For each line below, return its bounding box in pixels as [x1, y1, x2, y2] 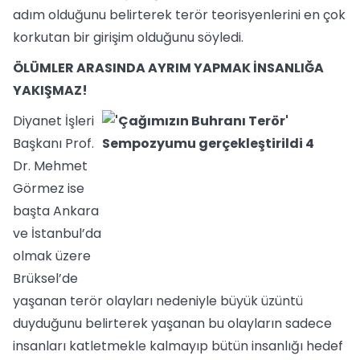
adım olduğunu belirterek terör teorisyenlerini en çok [13, 6, 346, 24]
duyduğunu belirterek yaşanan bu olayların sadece [13, 314, 332, 333]
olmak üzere [13, 247, 91, 265]
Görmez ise [13, 179, 84, 198]
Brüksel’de [13, 269, 78, 288]
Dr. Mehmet [13, 157, 88, 175]
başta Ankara [13, 202, 99, 220]
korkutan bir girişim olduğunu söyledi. [13, 28, 243, 47]
